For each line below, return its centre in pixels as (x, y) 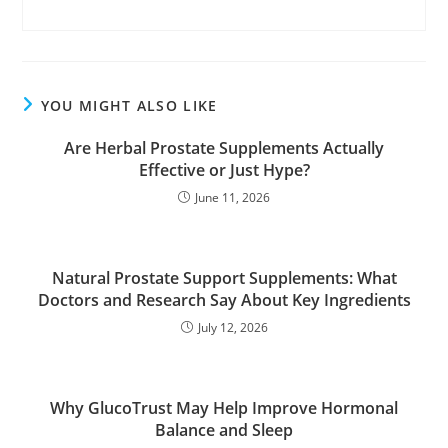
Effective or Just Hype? (224, 170)
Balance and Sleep (224, 430)
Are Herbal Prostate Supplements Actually (224, 148)
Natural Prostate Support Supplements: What (224, 278)
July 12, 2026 (232, 328)
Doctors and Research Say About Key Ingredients (224, 300)
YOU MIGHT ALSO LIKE (129, 106)
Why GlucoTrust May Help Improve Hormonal (224, 408)
